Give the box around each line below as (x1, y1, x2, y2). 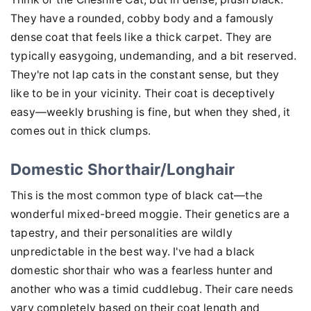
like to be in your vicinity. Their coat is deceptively (10, 86, 275, 100)
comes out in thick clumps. (10, 124, 151, 137)
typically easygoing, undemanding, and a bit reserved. (10, 49, 297, 62)
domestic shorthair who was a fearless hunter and (10, 263, 274, 277)
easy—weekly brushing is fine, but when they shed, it (10, 105, 291, 119)
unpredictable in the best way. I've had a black (10, 244, 255, 258)
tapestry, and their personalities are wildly (10, 226, 233, 239)
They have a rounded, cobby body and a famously (10, 11, 274, 25)
